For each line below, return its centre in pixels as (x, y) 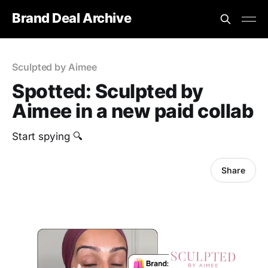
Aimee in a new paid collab (133, 111)
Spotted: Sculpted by (108, 91)
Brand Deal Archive (72, 18)
